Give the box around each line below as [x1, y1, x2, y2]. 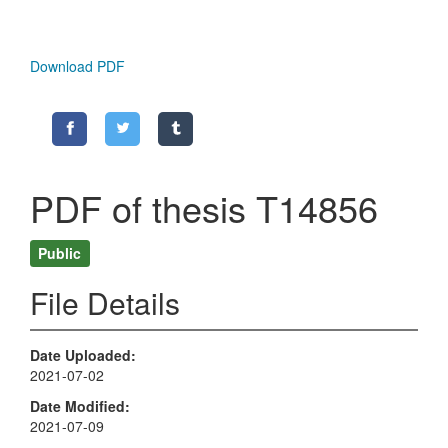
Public [38, 242, 82, 263]
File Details [30, 281, 180, 325]
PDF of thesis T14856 [30, 182, 378, 234]
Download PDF [30, 56, 125, 77]
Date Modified [30, 395, 125, 416]
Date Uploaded [30, 345, 131, 366]
